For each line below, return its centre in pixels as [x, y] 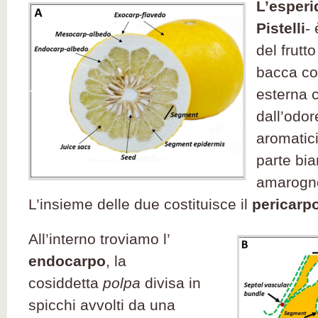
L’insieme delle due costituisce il [140, 204]
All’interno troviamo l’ [99, 239]
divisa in [171, 283]
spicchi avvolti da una [102, 305]
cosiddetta [66, 283]
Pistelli [281, 28]
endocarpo [67, 261]
